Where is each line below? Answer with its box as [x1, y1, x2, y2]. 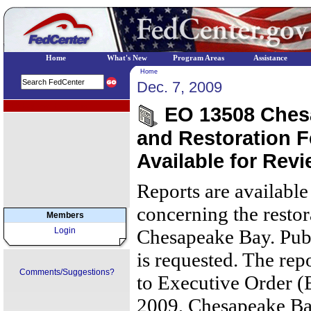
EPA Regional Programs [6, 102, 87, 110]
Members [46, 210, 84, 220]
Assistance [253, 54, 287, 62]
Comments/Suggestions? [19, 267, 115, 277]
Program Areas [173, 54, 224, 62]
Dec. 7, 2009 [137, 78, 222, 96]
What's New [107, 54, 147, 62]
